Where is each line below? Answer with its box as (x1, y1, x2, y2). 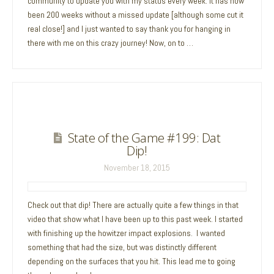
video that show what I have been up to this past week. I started (28, 213, 243, 224)
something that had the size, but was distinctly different (28, 241, 217, 253)
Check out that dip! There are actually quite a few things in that (28, 199, 239, 210)
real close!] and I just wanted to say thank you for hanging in (28, 23, 231, 34)
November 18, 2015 (103, 162, 170, 174)
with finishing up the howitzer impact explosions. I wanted (28, 227, 226, 239)
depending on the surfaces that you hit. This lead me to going (28, 255, 236, 267)
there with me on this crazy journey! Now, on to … (28, 37, 194, 48)
